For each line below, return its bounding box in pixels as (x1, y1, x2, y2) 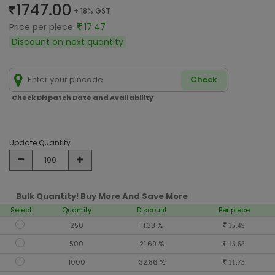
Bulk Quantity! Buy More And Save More (16, 190, 188, 202)
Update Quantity (9, 137, 71, 148)
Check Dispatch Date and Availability (12, 93, 153, 103)
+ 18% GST (73, 6, 110, 17)
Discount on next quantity (9, 35, 126, 48)
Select (10, 205, 32, 215)
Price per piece (9, 21, 76, 33)
